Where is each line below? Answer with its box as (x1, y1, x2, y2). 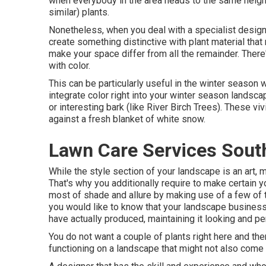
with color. (49, 60, 90, 71)
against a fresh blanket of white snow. (49, 113, 205, 125)
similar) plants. (49, 7, 109, 18)
